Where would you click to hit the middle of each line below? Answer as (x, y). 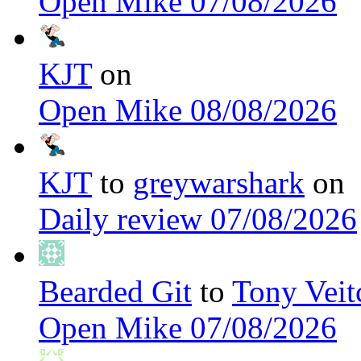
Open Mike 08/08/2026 (188, 110)
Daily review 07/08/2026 (198, 219)
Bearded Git (115, 292)
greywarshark (219, 183)
